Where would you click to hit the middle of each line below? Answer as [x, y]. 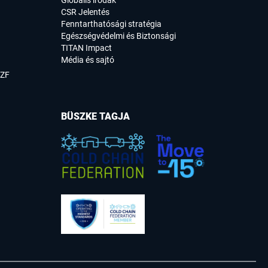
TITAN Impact [86, 48]
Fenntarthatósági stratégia [111, 24]
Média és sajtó [88, 60]
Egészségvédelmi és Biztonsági [118, 36]
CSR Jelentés [85, 12]
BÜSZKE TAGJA [95, 117]
